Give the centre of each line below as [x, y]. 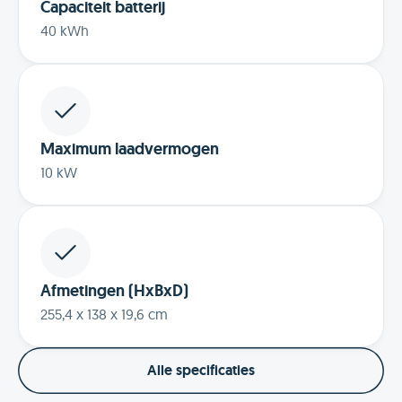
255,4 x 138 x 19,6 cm [104, 314]
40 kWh [65, 30]
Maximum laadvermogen [130, 149]
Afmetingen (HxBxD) [114, 290]
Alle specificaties [201, 370]
